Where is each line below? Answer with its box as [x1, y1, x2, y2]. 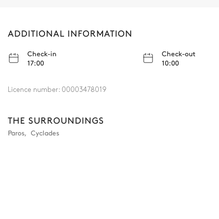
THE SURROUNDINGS [8, 114, 104, 127]
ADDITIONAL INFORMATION [8, 27, 132, 40]
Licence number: [8, 87, 62, 93]
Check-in [27, 48, 57, 59]
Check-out [162, 48, 196, 59]
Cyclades [31, 128, 59, 138]
